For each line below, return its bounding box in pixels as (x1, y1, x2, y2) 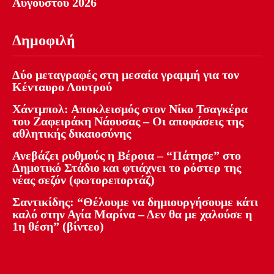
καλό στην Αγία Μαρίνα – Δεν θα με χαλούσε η (12, 207, 252, 221)
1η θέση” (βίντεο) (12, 219, 104, 233)
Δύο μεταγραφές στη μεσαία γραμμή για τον (12, 67, 239, 81)
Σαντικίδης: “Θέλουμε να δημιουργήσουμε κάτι (12, 194, 258, 209)
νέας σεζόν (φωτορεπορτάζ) (12, 172, 155, 187)
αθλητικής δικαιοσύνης (12, 126, 131, 140)
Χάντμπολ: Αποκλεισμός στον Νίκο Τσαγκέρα (12, 102, 248, 116)
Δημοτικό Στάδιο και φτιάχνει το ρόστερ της (12, 160, 241, 174)
